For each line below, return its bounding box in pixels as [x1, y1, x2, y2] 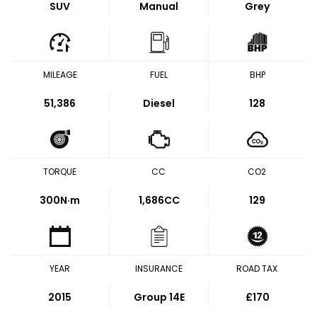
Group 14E [133, 290, 185, 304]
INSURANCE [134, 263, 183, 275]
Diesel [143, 96, 175, 110]
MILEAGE [42, 69, 77, 81]
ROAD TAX [236, 263, 278, 275]
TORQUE [43, 166, 77, 178]
